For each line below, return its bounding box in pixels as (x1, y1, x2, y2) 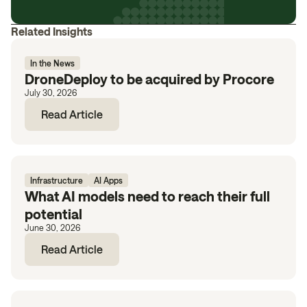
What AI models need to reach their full (25, 188, 270, 204)
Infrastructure (30, 175, 83, 185)
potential (25, 206, 82, 222)
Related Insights (11, 25, 93, 38)
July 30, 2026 (25, 88, 77, 97)
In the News (30, 58, 75, 68)
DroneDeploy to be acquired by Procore (25, 71, 274, 87)
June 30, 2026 (25, 223, 80, 232)
